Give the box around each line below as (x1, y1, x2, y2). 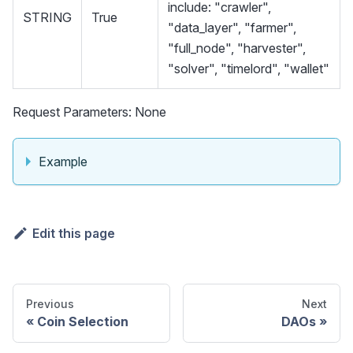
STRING (23, 9, 72, 25)
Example (39, 153, 87, 169)
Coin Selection (37, 313, 128, 329)
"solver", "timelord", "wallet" (168, 60, 329, 76)
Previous (26, 296, 74, 310)
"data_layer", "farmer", (168, 19, 296, 35)
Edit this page (32, 225, 115, 241)
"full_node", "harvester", (168, 39, 306, 56)
